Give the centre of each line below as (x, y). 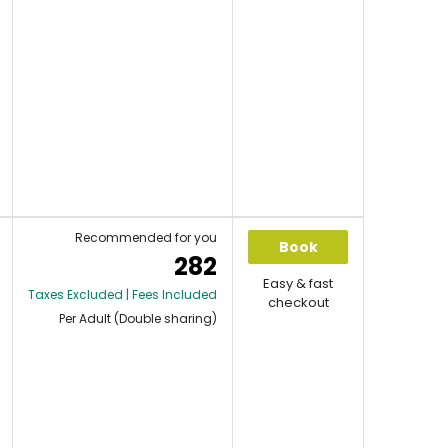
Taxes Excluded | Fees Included (122, 294)
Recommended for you (146, 237)
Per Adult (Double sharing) (138, 318)
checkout (298, 302)
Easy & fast (298, 283)
